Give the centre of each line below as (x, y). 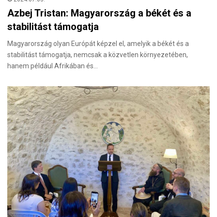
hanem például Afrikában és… (53, 66)
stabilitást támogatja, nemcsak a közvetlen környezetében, (98, 55)
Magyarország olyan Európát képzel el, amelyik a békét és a (98, 44)
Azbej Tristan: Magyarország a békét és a (99, 13)
